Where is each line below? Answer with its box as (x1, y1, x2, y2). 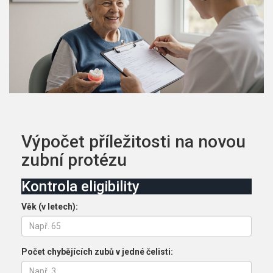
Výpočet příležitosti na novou (21, 132, 246, 152)
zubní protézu (21, 150, 127, 171)
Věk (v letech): (21, 202, 78, 212)
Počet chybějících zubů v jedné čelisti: (21, 247, 173, 257)
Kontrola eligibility (21, 178, 140, 196)
